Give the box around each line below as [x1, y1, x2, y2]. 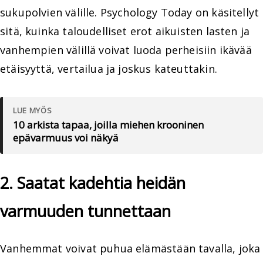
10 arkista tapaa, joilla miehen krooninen [13, 118, 204, 132]
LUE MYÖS [13, 105, 52, 116]
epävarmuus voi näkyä [13, 131, 119, 145]
